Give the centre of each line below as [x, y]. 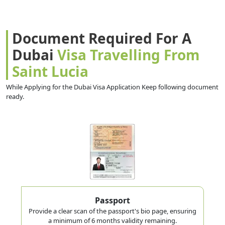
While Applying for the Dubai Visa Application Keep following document [112, 87]
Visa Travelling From [129, 55]
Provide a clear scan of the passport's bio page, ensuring [113, 211]
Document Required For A [102, 38]
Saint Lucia [50, 72]
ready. [15, 97]
